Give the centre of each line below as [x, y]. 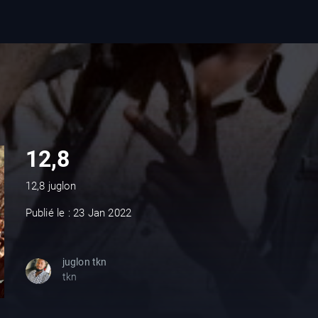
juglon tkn [84, 262]
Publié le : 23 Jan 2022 [78, 213]
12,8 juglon [50, 186]
